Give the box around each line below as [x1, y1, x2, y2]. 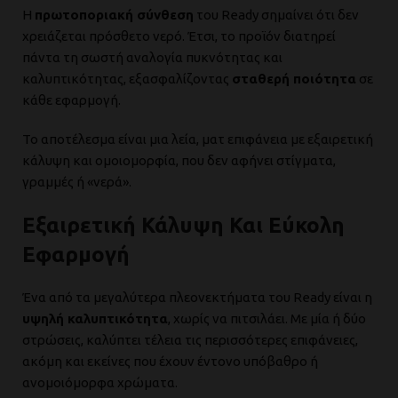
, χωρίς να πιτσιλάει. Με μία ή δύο [168, 311, 366, 326]
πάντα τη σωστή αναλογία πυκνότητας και [22, 50, 283, 65]
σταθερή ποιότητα [232, 71, 356, 86]
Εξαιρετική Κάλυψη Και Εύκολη [22, 213, 345, 237]
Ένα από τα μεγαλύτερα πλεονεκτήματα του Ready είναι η [22, 290, 372, 305]
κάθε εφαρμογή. [22, 92, 121, 107]
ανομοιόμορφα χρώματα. [22, 375, 178, 390]
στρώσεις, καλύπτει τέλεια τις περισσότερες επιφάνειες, [22, 332, 358, 347]
